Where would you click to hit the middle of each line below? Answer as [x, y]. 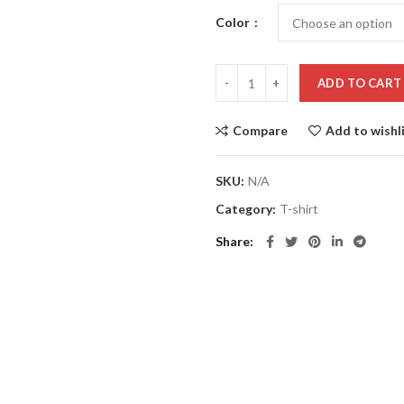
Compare [260, 130]
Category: [247, 209]
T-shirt [299, 209]
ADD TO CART [360, 83]
